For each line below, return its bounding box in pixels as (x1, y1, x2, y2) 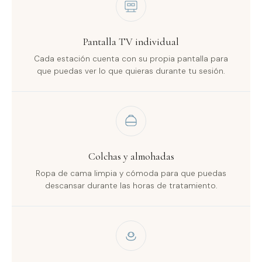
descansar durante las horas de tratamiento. (44, 181, 218, 191)
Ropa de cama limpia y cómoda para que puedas (36, 168, 226, 178)
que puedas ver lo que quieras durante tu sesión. (37, 66, 225, 76)
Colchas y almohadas (88, 150, 174, 163)
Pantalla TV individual (83, 36, 179, 48)
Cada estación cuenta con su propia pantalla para (34, 54, 228, 64)
